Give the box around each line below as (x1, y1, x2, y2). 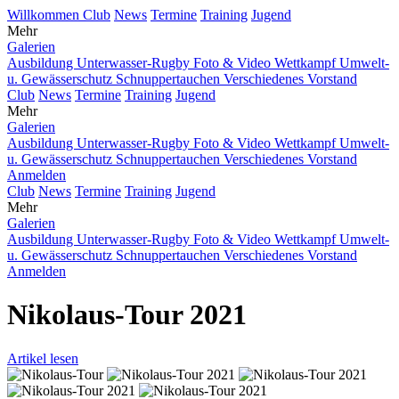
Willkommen (7, 7, 83, 22)
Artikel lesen (7, 350, 78, 366)
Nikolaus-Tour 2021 (7, 298, 247, 331)
